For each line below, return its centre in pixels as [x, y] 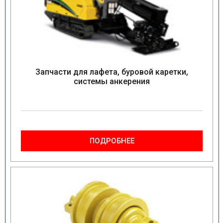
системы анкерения [112, 81]
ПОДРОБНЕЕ [112, 141]
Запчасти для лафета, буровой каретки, [112, 72]
